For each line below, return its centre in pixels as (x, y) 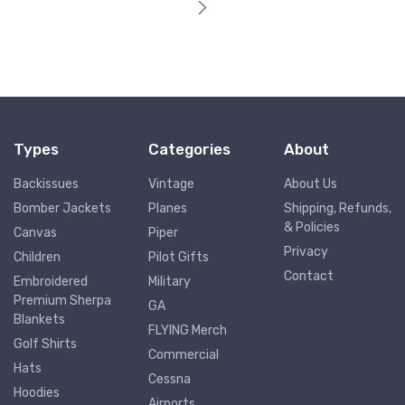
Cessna (170, 380)
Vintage (172, 184)
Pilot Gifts (179, 258)
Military (170, 282)
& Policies (311, 228)
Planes (168, 209)
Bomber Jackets (62, 209)
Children (37, 258)
